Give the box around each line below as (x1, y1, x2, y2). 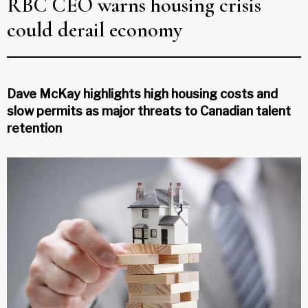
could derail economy (7, 16, 182, 43)
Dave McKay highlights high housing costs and (7, 86, 278, 101)
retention (7, 120, 62, 135)
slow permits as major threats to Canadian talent (7, 103, 291, 118)
